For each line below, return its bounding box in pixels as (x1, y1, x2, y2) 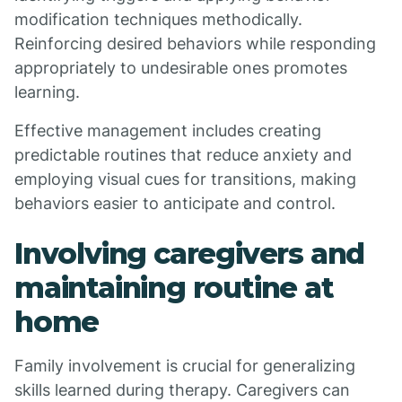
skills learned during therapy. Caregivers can (14, 380, 350, 399)
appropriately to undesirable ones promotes (14, 58, 347, 77)
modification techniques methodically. (14, 10, 302, 29)
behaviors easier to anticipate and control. (14, 194, 336, 213)
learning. (14, 83, 80, 101)
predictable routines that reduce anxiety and (14, 145, 352, 164)
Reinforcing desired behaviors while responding (14, 34, 376, 53)
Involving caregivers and (14, 236, 365, 271)
